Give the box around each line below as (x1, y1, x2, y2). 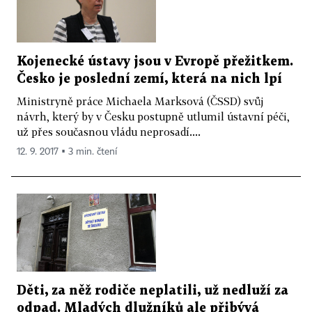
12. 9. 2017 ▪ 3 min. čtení (17, 146, 117, 157)
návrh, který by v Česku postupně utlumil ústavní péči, (17, 109, 290, 123)
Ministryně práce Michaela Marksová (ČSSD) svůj (17, 94, 263, 107)
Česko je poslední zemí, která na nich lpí (17, 72, 282, 85)
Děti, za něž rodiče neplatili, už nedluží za (17, 285, 288, 297)
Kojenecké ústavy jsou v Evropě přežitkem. (17, 55, 293, 68)
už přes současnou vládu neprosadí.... (17, 125, 201, 138)
